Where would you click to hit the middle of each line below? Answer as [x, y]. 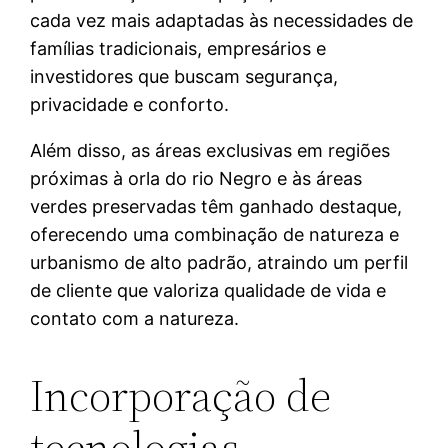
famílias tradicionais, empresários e [178, 49]
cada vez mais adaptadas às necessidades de [222, 21]
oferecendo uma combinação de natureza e [215, 235]
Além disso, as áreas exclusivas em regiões [210, 151]
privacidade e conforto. [130, 105]
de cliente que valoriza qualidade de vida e [208, 291]
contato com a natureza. [135, 319]
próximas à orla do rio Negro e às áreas [196, 179]
